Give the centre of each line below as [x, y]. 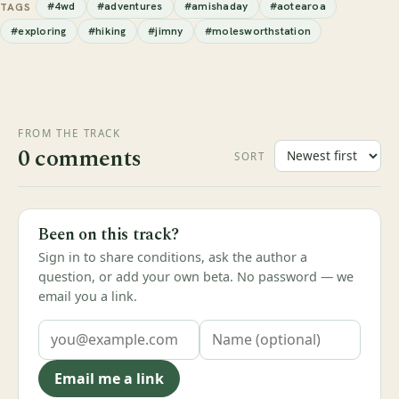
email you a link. [88, 297]
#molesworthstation [258, 32]
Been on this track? [109, 235]
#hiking [107, 32]
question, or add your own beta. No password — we [196, 277]
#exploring [39, 32]
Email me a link [109, 378]
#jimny [166, 32]
